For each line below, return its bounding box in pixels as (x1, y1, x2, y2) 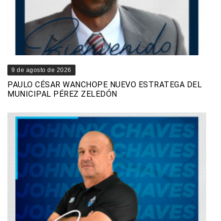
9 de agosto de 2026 (11, 67, 72, 74)
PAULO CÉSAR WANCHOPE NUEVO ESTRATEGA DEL (7, 80, 202, 90)
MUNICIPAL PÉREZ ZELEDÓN (7, 89, 117, 99)
